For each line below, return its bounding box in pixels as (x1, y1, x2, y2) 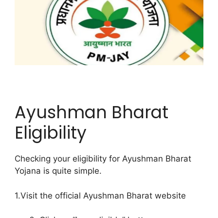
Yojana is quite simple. (15, 166, 102, 176)
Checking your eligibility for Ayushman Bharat (15, 154, 191, 164)
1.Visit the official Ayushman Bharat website (15, 190, 186, 200)
